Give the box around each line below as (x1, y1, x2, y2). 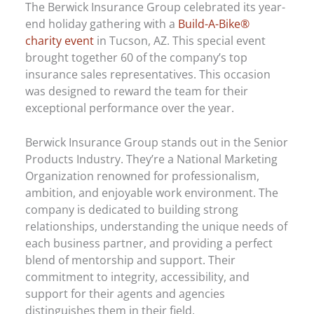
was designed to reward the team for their (25, 83, 249, 100)
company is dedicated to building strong (25, 200, 239, 217)
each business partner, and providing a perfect (25, 234, 273, 251)
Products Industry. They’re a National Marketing (25, 150, 278, 167)
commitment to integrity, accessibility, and (25, 268, 250, 285)
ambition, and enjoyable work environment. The (25, 184, 279, 200)
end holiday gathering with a (25, 15, 179, 32)
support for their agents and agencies (25, 285, 226, 301)
